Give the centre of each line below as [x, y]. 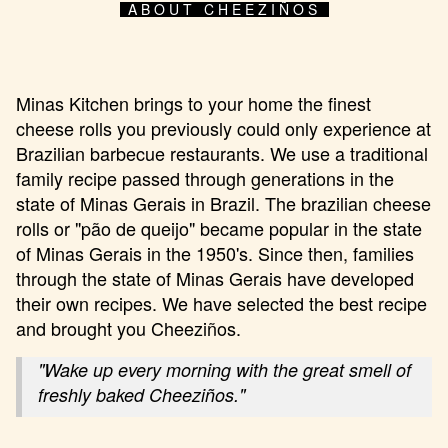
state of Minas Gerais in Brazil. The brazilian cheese [223, 203]
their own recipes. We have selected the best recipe [221, 303]
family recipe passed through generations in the [205, 178]
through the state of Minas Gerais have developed [215, 278]
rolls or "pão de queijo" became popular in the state [219, 228]
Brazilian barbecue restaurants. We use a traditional [222, 153]
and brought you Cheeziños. [128, 328]
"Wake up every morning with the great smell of [224, 370]
